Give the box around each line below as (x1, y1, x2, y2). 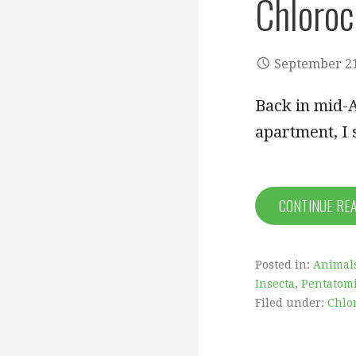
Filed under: (255, 296, 327, 310)
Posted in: (255, 258, 313, 272)
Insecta (255, 277, 295, 291)
